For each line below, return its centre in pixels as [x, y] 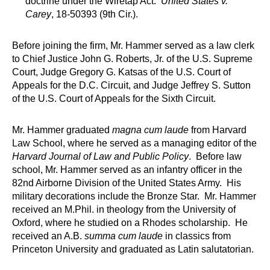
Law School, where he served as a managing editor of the [134, 143]
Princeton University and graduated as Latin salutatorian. [133, 250]
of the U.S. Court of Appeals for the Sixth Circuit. [114, 99]
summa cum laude [124, 236]
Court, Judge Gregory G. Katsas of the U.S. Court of [121, 72]
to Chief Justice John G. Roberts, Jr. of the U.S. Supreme [132, 59]
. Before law [215, 157]
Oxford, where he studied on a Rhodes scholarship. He [130, 223]
